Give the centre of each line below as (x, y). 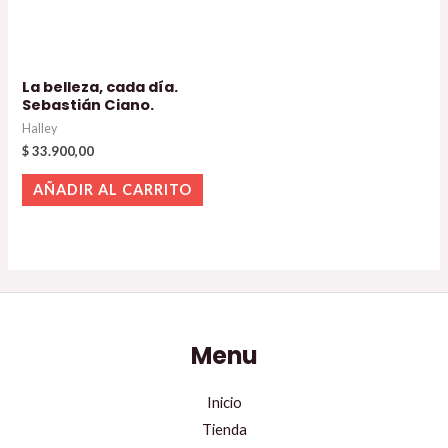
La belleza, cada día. (100, 86)
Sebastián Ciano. (88, 104)
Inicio (224, 403)
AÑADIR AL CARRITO (113, 190)
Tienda (224, 430)
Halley (40, 128)
